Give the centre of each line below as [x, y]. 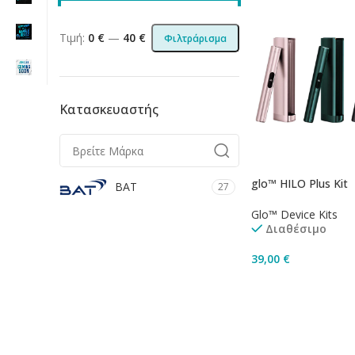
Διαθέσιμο [296, 228]
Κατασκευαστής [109, 109]
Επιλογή [281, 318]
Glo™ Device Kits [294, 214]
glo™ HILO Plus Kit [299, 183]
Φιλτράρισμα [195, 38]
